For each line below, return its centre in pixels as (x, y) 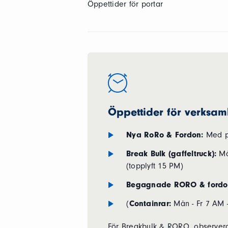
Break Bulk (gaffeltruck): (172, 154)
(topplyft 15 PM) (155, 166)
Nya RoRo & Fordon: (165, 135)
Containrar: (150, 204)
